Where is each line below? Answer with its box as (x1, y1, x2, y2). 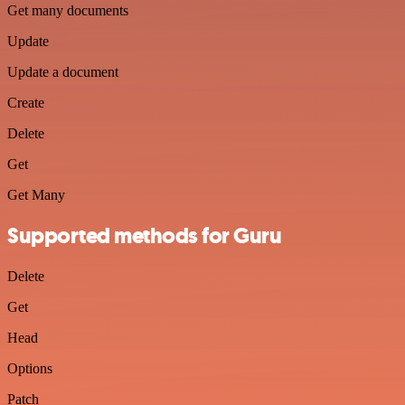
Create (7, 95, 44, 110)
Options (7, 360, 52, 376)
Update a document (7, 64, 118, 80)
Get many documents (7, 3, 128, 18)
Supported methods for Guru (7, 221, 282, 250)
